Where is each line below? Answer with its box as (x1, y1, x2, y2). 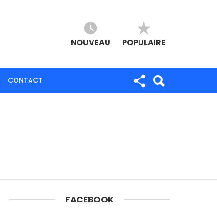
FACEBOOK (65, 193, 114, 205)
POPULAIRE (122, 37, 166, 48)
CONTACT (8, 76, 43, 85)
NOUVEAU (71, 37, 110, 48)
